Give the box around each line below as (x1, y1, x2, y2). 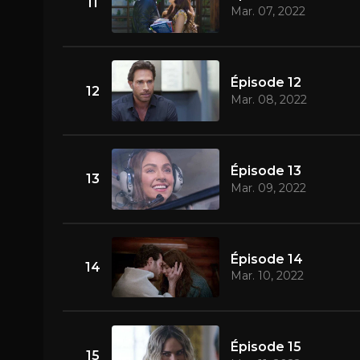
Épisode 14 (230, 251, 303, 267)
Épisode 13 (230, 162, 301, 178)
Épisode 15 (230, 339, 301, 355)
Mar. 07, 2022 (230, 4, 305, 19)
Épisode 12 (230, 75, 301, 91)
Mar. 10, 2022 (230, 268, 304, 284)
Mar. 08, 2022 (230, 92, 307, 107)
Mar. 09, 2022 (230, 180, 306, 195)
